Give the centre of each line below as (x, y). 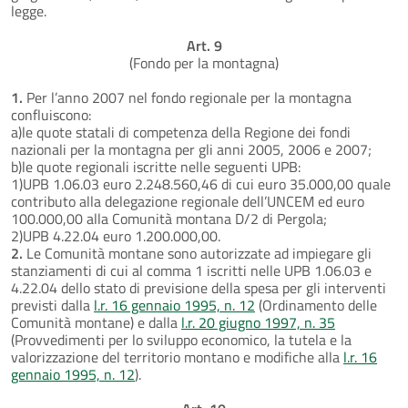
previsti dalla (52, 305)
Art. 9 (204, 45)
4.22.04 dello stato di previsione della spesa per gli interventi (199, 287)
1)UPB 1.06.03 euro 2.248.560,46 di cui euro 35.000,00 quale (201, 184)
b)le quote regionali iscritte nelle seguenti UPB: (156, 166)
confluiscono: (51, 114)
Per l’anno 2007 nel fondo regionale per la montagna (187, 97)
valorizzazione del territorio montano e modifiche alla (177, 357)
